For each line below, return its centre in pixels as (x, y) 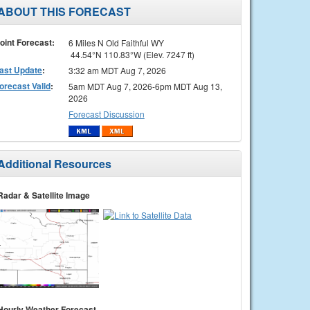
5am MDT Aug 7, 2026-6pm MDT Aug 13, (145, 86)
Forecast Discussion (106, 113)
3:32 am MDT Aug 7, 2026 (117, 70)
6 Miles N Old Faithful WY (116, 42)
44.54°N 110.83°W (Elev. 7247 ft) (131, 54)
